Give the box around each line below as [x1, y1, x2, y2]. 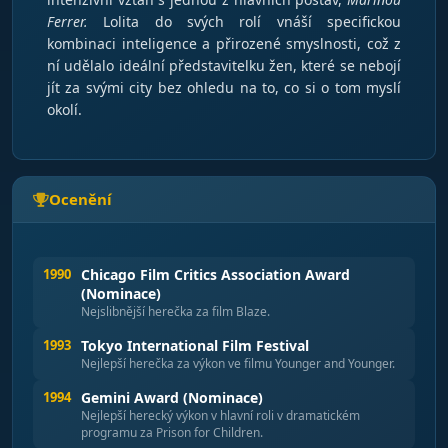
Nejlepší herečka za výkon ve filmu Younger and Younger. [81, 355, 395, 372]
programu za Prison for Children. [81, 424, 263, 441]
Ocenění [49, 189, 112, 209]
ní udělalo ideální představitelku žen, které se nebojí [47, 56, 401, 75]
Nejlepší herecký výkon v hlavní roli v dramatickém [81, 407, 360, 424]
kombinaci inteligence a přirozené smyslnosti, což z [47, 34, 401, 53]
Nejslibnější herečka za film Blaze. [81, 303, 270, 320]
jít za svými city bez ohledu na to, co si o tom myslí [47, 78, 401, 97]
